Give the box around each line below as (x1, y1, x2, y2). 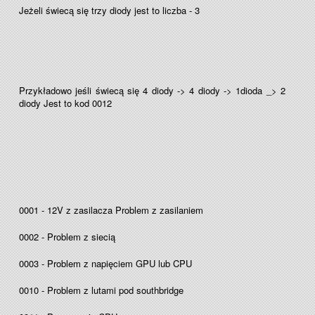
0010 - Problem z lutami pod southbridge (19, 283, 186, 297)
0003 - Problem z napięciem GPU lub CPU (19, 257, 195, 270)
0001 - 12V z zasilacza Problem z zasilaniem (19, 203, 203, 217)
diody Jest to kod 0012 (19, 96, 112, 110)
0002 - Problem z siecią (19, 230, 115, 243)
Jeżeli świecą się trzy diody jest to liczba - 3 (19, 4, 200, 17)
